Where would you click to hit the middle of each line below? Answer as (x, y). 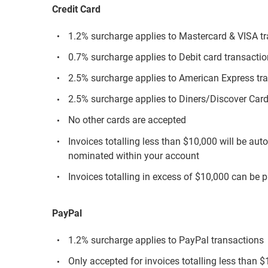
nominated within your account (134, 156)
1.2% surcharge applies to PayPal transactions (166, 240)
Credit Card (76, 10)
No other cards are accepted (127, 120)
